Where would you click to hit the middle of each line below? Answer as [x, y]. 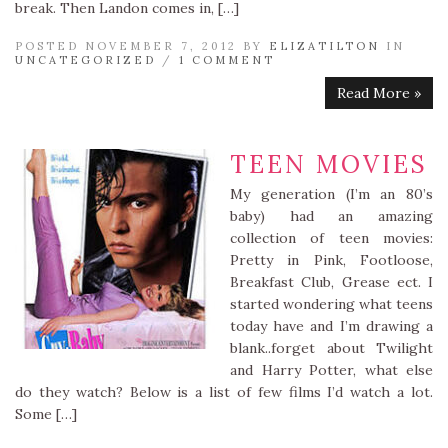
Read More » [379, 93]
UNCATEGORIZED [85, 60]
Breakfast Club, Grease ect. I [331, 282]
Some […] [46, 414]
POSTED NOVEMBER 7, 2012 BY [142, 46]
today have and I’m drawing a [331, 326]
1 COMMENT [227, 60]
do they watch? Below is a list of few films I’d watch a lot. [224, 392]
